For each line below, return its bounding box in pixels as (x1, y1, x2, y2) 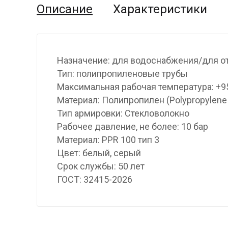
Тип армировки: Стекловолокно (57, 108, 189, 119)
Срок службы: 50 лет (57, 161, 145, 172)
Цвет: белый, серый (57, 148, 141, 159)
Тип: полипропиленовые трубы (57, 68, 188, 79)
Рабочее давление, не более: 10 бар (57, 121, 208, 132)
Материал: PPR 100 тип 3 (57, 134, 159, 146)
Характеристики (113, 2, 207, 17)
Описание (37, 2, 93, 17)
